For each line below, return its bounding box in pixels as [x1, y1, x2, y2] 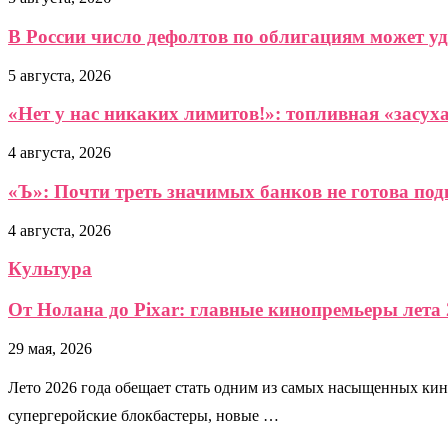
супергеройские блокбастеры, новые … [8, 406, 279, 424]
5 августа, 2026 [8, 66, 111, 84]
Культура [8, 258, 92, 280]
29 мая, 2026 [8, 339, 92, 357]
